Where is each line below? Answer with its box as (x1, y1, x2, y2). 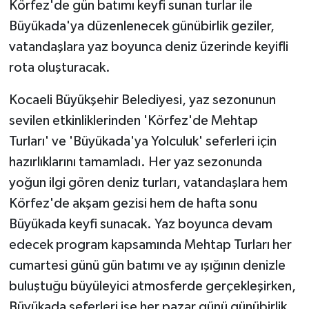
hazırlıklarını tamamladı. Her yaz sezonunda (8, 154, 262, 169)
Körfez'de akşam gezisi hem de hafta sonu (8, 196, 257, 210)
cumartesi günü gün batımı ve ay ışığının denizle (8, 258, 286, 272)
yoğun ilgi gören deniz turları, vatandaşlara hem (8, 175, 288, 190)
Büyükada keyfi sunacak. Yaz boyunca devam (8, 217, 272, 231)
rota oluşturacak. (8, 60, 110, 74)
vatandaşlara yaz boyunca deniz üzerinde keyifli (8, 39, 288, 54)
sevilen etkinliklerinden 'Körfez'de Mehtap (8, 113, 258, 128)
